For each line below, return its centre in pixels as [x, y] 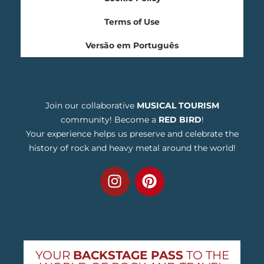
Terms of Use [132, 22]
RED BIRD [180, 119]
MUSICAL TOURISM [178, 105]
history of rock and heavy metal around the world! [132, 148]
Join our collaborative [91, 105]
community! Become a [109, 119]
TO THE [206, 255]
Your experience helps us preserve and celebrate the [132, 133]
